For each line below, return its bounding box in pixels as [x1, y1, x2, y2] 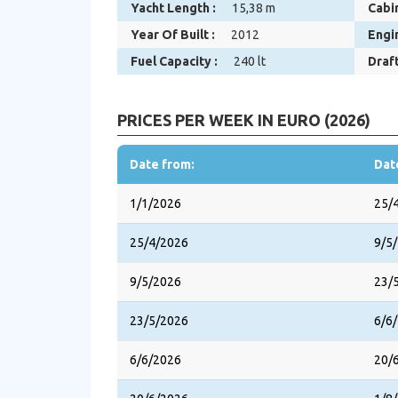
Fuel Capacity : [131, 54, 218, 69]
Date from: [130, 157, 195, 172]
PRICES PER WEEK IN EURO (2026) [117, 111, 370, 130]
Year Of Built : [131, 28, 215, 43]
